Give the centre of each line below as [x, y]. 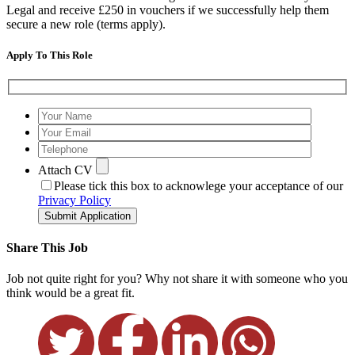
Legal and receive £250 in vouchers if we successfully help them [168, 10]
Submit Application [88, 216]
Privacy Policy [74, 200]
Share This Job [47, 248]
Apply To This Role [50, 55]
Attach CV [67, 170]
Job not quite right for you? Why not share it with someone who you [177, 279]
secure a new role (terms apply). [86, 24]
